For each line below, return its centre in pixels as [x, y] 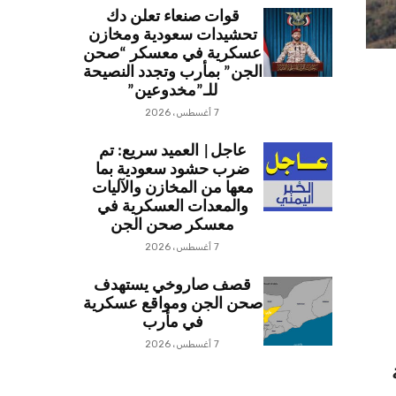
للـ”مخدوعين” [172, 91]
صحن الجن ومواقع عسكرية [172, 305]
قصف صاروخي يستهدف [172, 286]
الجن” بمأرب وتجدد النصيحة [172, 73]
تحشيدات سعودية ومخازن [172, 36]
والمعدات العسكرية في [172, 207]
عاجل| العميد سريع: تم [172, 152]
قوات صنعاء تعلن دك [172, 17]
